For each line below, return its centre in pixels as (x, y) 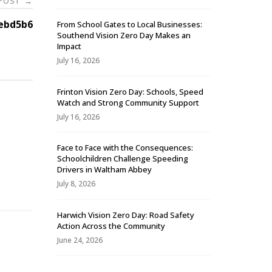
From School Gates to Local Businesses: (130, 25)
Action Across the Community (111, 226)
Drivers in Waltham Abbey (104, 170)
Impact (69, 46)
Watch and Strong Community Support (128, 102)
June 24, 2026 (80, 240)
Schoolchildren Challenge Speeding (123, 159)
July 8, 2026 (76, 184)
